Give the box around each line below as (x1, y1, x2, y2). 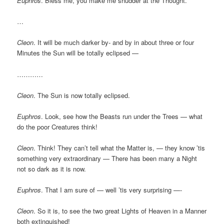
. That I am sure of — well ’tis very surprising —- (41, 185, 182, 195)
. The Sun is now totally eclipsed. (33, 90, 130, 100)
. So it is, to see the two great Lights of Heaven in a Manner (33, 206, 207, 216)
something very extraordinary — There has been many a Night (17, 153, 197, 163)
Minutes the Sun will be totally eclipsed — (17, 48, 139, 58)
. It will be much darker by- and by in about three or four (33, 37, 194, 47)
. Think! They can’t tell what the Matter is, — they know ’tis (33, 142, 205, 152)
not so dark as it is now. (17, 163, 86, 173)
